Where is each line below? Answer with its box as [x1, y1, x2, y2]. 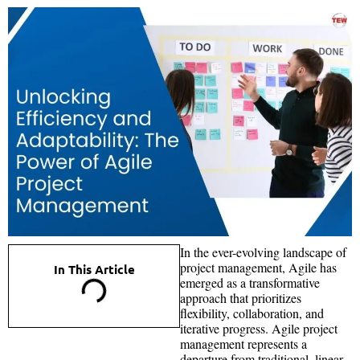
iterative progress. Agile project [180, 319, 337, 337]
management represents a [180, 334, 307, 352]
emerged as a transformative [180, 273, 320, 291]
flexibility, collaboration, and [180, 304, 324, 321]
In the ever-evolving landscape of [180, 243, 346, 260]
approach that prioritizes [180, 288, 301, 306]
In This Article [53, 260, 135, 277]
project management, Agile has [180, 258, 337, 276]
